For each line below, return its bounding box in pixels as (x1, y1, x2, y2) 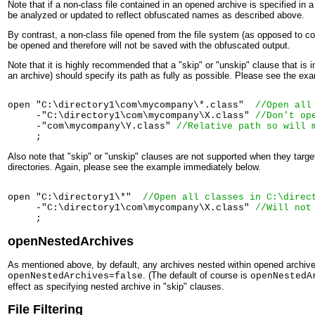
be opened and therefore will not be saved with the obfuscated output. (8, 39, 290, 51)
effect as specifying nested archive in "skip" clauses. (8, 281, 224, 292)
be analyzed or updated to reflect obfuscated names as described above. (8, 10, 304, 21)
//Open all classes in (143, 192, 266, 203)
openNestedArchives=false (8, 270, 143, 281)
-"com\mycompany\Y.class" (8, 121, 176, 132)
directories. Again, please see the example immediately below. (8, 162, 261, 173)
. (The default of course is (143, 269, 250, 281)
